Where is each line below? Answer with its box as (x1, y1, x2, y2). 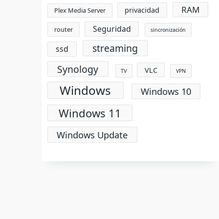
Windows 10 (141, 85, 191, 98)
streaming (92, 42, 138, 55)
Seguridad (92, 23, 131, 34)
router (54, 24, 73, 34)
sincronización (150, 26, 186, 33)
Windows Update (57, 129, 128, 141)
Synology (57, 62, 99, 76)
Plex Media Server (54, 5, 106, 15)
